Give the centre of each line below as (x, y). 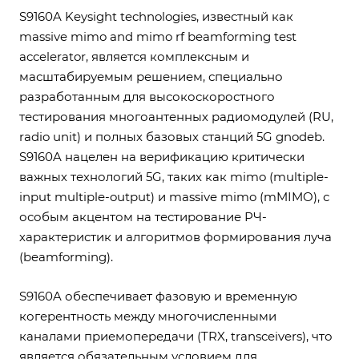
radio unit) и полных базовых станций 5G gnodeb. (172, 137)
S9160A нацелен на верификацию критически (162, 157)
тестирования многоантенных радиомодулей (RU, (176, 117)
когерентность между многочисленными (148, 316)
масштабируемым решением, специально (151, 77)
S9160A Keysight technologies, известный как (156, 16)
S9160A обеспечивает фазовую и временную (158, 296)
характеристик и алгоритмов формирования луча (175, 237)
